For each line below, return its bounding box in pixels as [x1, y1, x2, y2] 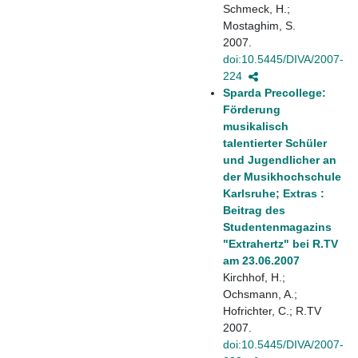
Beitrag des [223, 203, 285, 217]
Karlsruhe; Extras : [223, 186, 324, 200]
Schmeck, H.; [223, 2, 290, 15]
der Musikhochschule [223, 169, 341, 183]
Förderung [223, 102, 280, 116]
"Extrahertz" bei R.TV [223, 237, 338, 250]
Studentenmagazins [223, 220, 332, 233]
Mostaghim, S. [223, 18, 296, 32]
